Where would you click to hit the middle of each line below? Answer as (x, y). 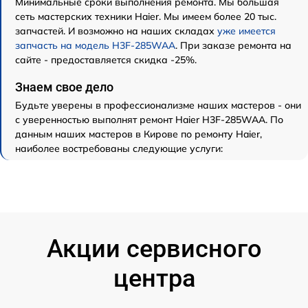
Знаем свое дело (64, 87)
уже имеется (246, 31)
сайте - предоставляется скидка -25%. (106, 59)
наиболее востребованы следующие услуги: (119, 148)
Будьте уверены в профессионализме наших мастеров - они (158, 105)
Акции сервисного (154, 249)
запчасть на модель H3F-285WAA (95, 45)
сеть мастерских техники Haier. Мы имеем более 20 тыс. (146, 16)
